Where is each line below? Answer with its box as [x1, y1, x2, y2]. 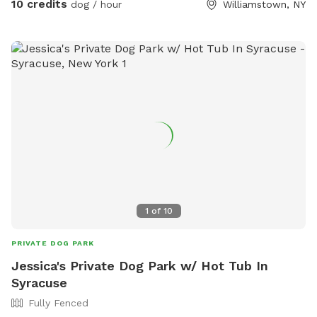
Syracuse [11, 275, 67, 291]
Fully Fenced [28, 297, 88, 309]
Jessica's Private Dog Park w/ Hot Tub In [11, 258, 268, 274]
